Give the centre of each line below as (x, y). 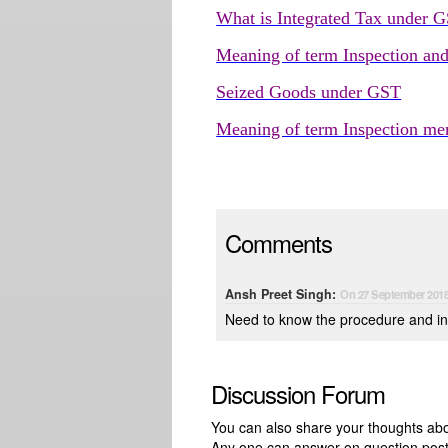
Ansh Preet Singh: (283, 294)
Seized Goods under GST (309, 92)
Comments (279, 242)
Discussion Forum (298, 393)
